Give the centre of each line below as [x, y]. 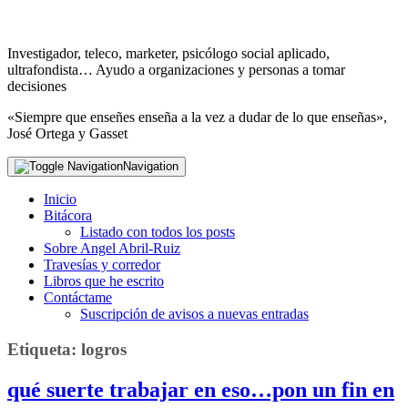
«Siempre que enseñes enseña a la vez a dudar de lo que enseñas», [197, 117]
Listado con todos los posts [158, 232]
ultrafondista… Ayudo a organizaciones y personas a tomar [176, 70]
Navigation [151, 166]
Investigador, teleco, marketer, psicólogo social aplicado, [168, 53]
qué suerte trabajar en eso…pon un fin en [201, 389]
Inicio [60, 199]
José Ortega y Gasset [67, 133]
